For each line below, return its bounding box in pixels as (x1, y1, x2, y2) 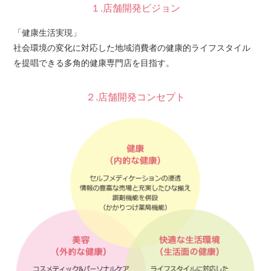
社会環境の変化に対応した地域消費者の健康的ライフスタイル (13, 43, 250, 53)
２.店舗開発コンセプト (86, 92, 185, 102)
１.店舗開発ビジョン (91, 3, 180, 13)
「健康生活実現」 (13, 28, 81, 38)
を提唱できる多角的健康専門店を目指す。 (13, 58, 174, 68)
